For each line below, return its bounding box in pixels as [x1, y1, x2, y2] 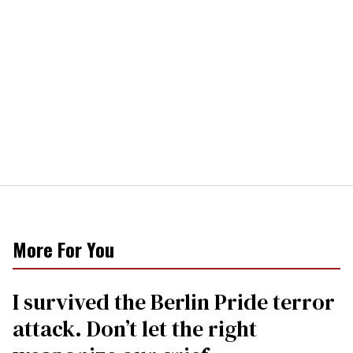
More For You [13, 234, 114, 263]
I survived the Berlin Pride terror [13, 286, 335, 317]
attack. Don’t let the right [13, 313, 257, 344]
